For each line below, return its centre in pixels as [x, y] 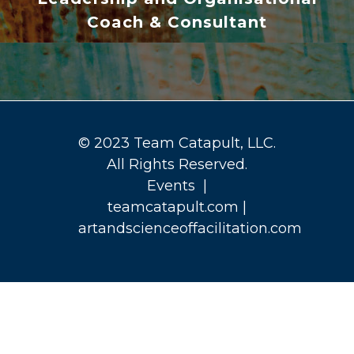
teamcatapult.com [173, 207]
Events [171, 185]
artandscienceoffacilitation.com [190, 228]
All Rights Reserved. [177, 164]
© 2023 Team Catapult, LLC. [177, 143]
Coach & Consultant [177, 22]
